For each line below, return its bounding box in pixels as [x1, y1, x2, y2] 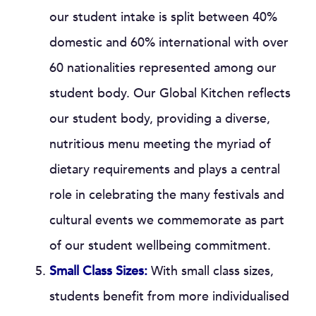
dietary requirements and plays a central [49, 161, 280, 178]
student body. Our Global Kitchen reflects [49, 85, 291, 102]
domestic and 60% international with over [49, 34, 288, 51]
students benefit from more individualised [49, 288, 289, 305]
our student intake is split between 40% [49, 8, 277, 26]
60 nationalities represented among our [49, 59, 276, 77]
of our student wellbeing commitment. [49, 237, 271, 255]
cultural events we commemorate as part [49, 212, 284, 229]
